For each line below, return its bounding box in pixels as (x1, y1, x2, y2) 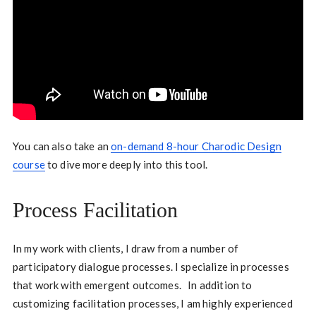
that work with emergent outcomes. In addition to (12, 279, 253, 292)
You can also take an (12, 140, 111, 153)
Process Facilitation (12, 198, 178, 222)
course (12, 158, 45, 171)
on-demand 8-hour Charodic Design (111, 140, 281, 153)
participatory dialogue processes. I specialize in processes (12, 260, 289, 274)
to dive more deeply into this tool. (44, 158, 208, 171)
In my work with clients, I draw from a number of (12, 242, 239, 255)
